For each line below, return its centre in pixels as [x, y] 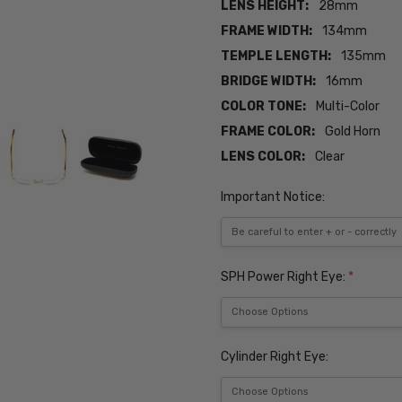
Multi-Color [348, 107]
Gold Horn [353, 132]
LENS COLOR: [263, 157]
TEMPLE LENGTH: [276, 57]
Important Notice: [273, 197]
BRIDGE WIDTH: [269, 82]
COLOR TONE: [264, 107]
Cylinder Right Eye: [275, 357]
